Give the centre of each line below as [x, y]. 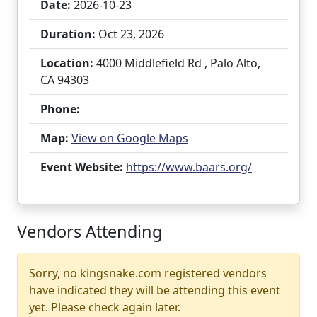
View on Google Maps [130, 138]
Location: [67, 63]
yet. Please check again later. [105, 307]
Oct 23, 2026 [130, 34]
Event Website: [82, 167]
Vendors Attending [90, 231]
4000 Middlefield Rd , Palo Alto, [177, 63]
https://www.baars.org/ [189, 167]
